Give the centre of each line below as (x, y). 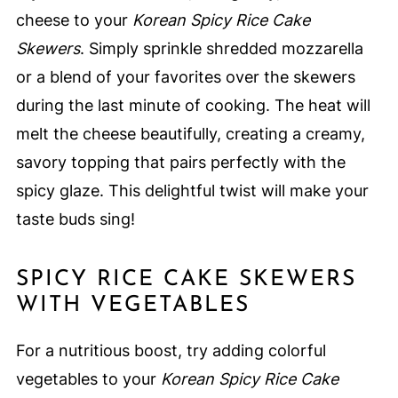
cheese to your (74, 20)
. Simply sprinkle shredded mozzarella (221, 49)
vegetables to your (88, 379)
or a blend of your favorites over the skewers (185, 77)
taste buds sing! (75, 219)
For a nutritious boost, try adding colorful (171, 351)
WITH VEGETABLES (132, 306)
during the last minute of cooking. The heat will (193, 106)
